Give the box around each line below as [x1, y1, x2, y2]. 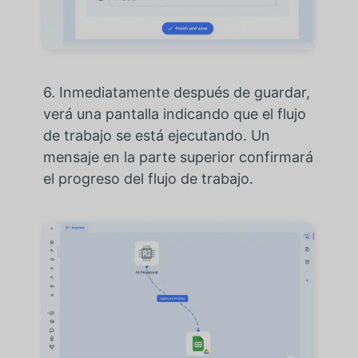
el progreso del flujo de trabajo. [42, 170, 253, 188]
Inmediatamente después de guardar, [58, 84, 310, 101]
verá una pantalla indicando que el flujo [42, 105, 306, 123]
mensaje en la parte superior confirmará [42, 149, 313, 166]
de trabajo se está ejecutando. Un [42, 127, 270, 145]
